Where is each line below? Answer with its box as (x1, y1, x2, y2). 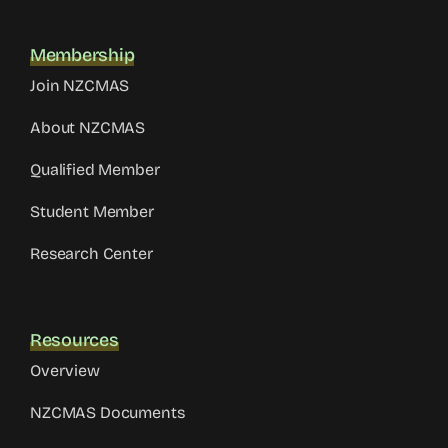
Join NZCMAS (30, 76, 130, 96)
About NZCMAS (30, 118, 146, 138)
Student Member (30, 202, 154, 222)
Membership (30, 44, 135, 67)
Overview (30, 361, 100, 381)
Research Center (30, 244, 153, 264)
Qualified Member (30, 160, 160, 180)
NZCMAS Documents (30, 403, 185, 423)
